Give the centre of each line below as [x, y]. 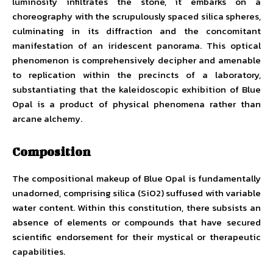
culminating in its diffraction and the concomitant [136, 31]
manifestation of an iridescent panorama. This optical [136, 45]
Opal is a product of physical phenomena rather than [136, 104]
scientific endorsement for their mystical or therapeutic [136, 237]
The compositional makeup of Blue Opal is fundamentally [136, 178]
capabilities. [39, 251]
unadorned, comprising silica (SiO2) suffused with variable [136, 193]
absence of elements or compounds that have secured [136, 222]
